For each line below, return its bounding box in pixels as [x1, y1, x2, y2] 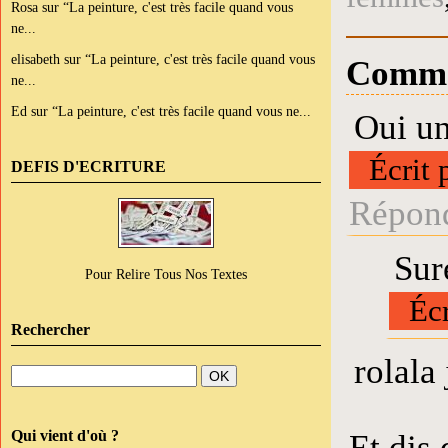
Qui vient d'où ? [11, 427, 119, 444]
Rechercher [11, 321, 90, 338]
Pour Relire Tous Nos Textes [85, 266, 247, 282]
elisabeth [11, 51, 60, 67]
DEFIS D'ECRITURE [11, 158, 166, 175]
